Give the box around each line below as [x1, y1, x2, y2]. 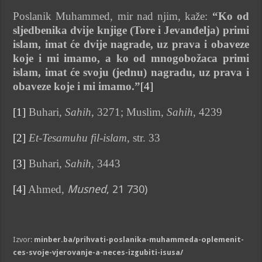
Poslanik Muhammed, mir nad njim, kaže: [13, 9, 212, 22]
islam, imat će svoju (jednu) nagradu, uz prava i [13, 65, 249, 78]
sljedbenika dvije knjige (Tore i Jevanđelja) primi [13, 23, 249, 36]
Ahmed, [26, 182, 65, 195]
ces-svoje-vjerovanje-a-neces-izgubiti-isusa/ [13, 247, 184, 257]
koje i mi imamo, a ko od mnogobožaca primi [13, 51, 249, 64]
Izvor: [13, 235, 35, 244]
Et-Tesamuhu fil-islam [29, 131, 127, 144]
